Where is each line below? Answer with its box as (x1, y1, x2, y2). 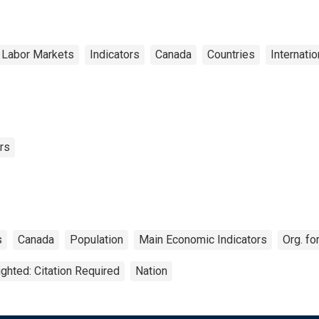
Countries (207, 47, 255, 61)
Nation (135, 263, 167, 278)
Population (70, 232, 123, 246)
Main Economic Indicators (139, 232, 267, 246)
